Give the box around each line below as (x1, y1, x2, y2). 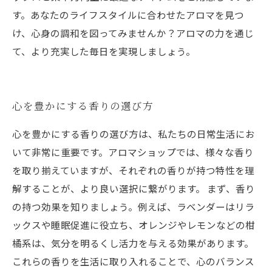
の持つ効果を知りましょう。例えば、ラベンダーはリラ (12, 200, 254, 213)
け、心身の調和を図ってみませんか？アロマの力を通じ (12, 26, 254, 39)
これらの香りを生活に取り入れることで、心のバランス (12, 254, 254, 268)
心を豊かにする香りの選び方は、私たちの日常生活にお (12, 127, 255, 140)
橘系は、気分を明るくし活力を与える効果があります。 (12, 236, 254, 250)
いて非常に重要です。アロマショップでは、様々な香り (12, 145, 254, 158)
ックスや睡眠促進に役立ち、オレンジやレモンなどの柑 (12, 218, 255, 231)
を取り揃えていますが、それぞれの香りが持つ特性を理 (12, 163, 254, 177)
